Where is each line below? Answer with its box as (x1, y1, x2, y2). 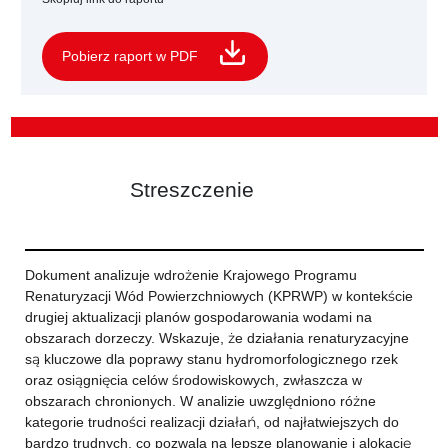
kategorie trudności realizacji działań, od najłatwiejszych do (24, 413, 399, 431)
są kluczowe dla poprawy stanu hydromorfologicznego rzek (24, 350, 398, 368)
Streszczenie (129, 177, 254, 202)
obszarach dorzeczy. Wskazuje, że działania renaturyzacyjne (24, 329, 409, 347)
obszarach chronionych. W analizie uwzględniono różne (24, 392, 376, 410)
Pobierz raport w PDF (62, 47, 198, 65)
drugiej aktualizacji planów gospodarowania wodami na (24, 308, 372, 326)
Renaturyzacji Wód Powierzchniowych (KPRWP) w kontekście (24, 287, 413, 305)
